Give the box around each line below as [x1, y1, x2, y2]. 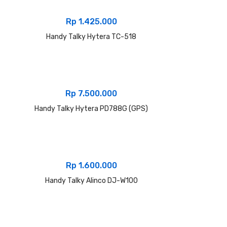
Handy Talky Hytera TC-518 [46, 32, 136, 41]
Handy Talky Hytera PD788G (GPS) [34, 104, 148, 113]
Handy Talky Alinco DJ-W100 [45, 176, 138, 185]
